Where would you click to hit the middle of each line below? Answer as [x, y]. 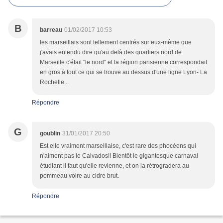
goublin [50, 134]
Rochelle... [54, 82]
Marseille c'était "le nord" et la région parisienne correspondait [123, 62]
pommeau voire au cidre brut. [79, 176]
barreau [51, 30]
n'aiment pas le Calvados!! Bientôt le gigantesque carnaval [119, 156]
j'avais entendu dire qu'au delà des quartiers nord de [111, 53]
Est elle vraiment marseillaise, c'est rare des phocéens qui [118, 146]
